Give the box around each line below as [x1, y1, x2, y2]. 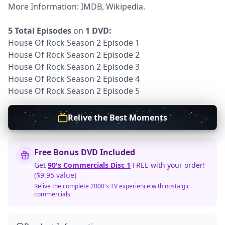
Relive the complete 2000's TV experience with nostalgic [34, 182, 190, 190]
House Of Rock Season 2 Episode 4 [8, 73, 140, 84]
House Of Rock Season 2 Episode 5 [8, 85, 140, 96]
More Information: [8, 1, 81, 12]
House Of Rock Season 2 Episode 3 [8, 61, 140, 72]
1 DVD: [85, 25, 111, 36]
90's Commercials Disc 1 [48, 160, 131, 170]
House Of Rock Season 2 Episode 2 [8, 49, 140, 60]
